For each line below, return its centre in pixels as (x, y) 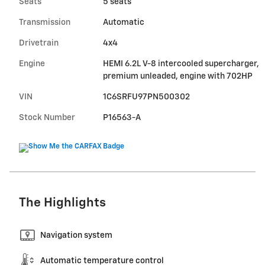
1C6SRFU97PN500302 (146, 97)
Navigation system (76, 235)
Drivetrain (39, 43)
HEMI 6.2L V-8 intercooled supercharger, (181, 64)
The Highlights (62, 203)
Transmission (45, 22)
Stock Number (47, 117)
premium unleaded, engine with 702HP (177, 76)
